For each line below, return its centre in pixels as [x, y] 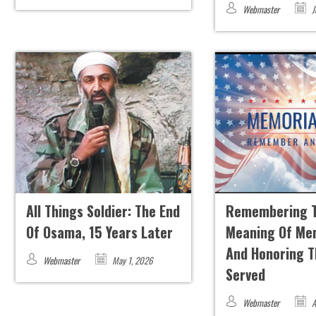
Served [246, 275]
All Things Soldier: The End [103, 211]
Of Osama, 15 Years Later [99, 232]
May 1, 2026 [131, 261]
